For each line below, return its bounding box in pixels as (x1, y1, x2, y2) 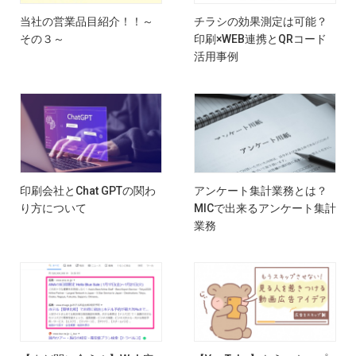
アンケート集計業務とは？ (194, 184, 327, 197)
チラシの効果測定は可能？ (194, 15, 327, 29)
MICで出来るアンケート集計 (194, 201, 336, 215)
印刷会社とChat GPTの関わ (20, 184, 156, 197)
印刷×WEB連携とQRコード (194, 33, 327, 46)
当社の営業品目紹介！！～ (20, 15, 153, 29)
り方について (20, 201, 87, 215)
